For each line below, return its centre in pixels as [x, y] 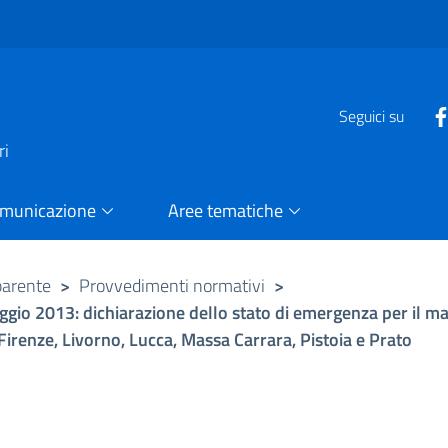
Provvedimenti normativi [172, 285]
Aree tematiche [225, 210]
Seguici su [371, 116]
